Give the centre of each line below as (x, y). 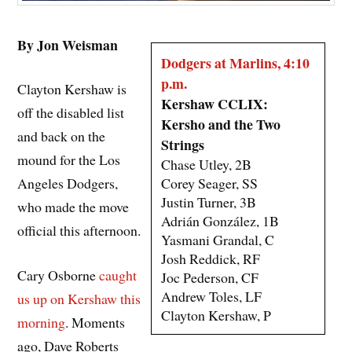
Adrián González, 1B (220, 220)
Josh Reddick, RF (210, 258)
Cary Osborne (59, 275)
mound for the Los (69, 160)
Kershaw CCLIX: (214, 103)
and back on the (62, 136)
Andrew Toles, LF (211, 296)
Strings (182, 144)
